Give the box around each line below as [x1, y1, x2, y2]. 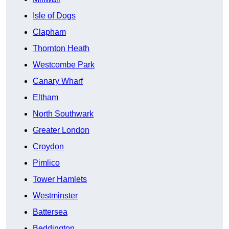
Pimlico [33, 158, 60, 168]
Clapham [33, 28, 66, 37]
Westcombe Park [33, 60, 95, 70]
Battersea [33, 208, 67, 217]
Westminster [33, 191, 78, 200]
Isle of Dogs [33, 11, 76, 20]
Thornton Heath [33, 44, 89, 53]
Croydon [33, 142, 64, 151]
